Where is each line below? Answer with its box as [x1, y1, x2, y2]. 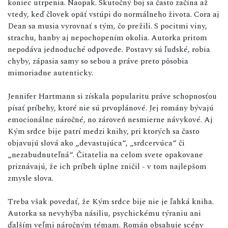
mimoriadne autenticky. [8, 67, 93, 79]
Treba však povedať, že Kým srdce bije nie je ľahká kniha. [8, 195, 214, 208]
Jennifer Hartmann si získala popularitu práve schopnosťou [8, 90, 217, 103]
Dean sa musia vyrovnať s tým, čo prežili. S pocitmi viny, [8, 20, 207, 33]
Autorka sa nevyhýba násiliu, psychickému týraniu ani [8, 207, 201, 220]
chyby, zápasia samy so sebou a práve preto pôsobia [8, 55, 188, 68]
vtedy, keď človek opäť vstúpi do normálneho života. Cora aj [8, 8, 219, 21]
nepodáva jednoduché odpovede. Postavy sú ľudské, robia [8, 43, 210, 56]
